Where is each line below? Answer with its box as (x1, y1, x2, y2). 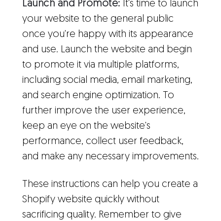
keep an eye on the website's (22, 121, 150, 131)
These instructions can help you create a (22, 180, 198, 189)
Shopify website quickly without (22, 195, 159, 205)
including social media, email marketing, (22, 75, 192, 85)
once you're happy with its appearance (22, 30, 193, 39)
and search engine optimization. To (22, 91, 174, 101)
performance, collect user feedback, (22, 137, 184, 147)
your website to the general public (22, 14, 174, 24)
